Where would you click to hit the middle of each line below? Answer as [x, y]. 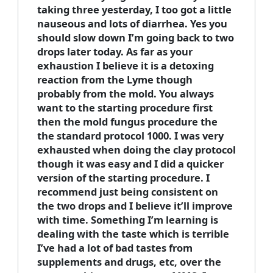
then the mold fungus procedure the [127, 122]
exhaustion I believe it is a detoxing [125, 66]
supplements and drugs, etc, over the [129, 262]
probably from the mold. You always [125, 94]
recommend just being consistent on [127, 192]
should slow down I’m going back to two [135, 38]
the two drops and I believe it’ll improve [135, 206]
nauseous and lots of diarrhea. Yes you [132, 24]
